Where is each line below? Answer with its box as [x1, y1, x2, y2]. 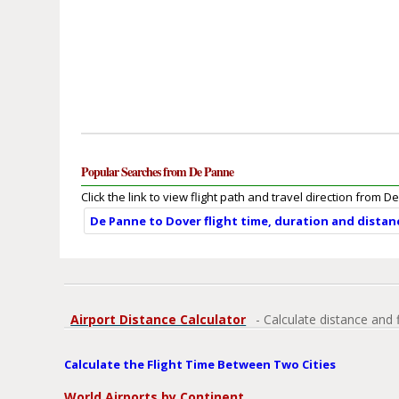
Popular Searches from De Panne [81, 162, 234, 182]
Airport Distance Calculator [70, 311, 247, 329]
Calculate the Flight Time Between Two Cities [64, 356, 337, 373]
